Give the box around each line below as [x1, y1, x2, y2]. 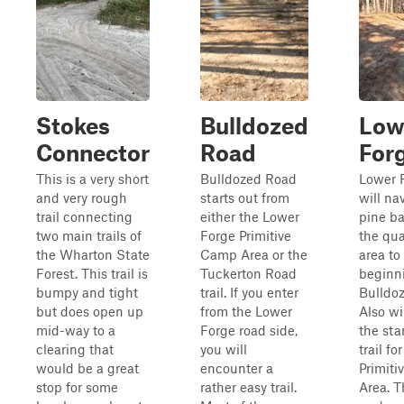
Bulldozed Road [200, 170, 297, 187]
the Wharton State [36, 246, 150, 262]
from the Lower [200, 303, 292, 319]
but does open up [36, 303, 143, 319]
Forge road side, [200, 322, 298, 338]
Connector [36, 139, 150, 166]
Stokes [36, 112, 110, 139]
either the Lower [200, 208, 299, 225]
